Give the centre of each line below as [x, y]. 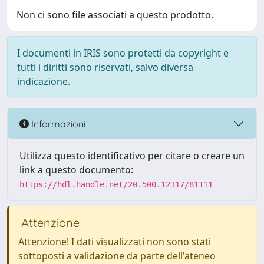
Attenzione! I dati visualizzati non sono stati [115, 242]
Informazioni [57, 123]
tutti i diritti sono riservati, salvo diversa [105, 67]
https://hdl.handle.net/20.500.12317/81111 [116, 184]
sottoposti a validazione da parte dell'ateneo [117, 256]
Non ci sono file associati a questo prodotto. [115, 15]
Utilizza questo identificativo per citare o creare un [132, 156]
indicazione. [44, 81]
